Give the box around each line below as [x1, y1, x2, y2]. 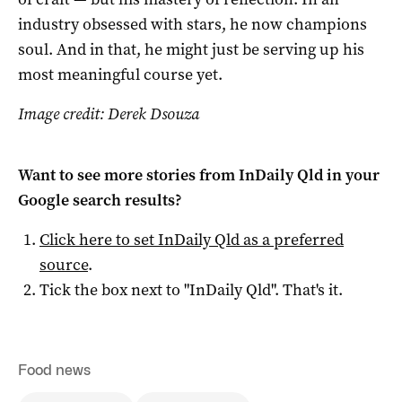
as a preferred [240, 228, 344, 250]
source [39, 253, 88, 275]
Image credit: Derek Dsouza [18, 102, 199, 125]
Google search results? [18, 188, 182, 211]
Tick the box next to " [39, 278, 189, 301]
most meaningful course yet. [18, 63, 223, 85]
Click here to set [39, 228, 158, 250]
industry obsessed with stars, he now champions [18, 13, 367, 35]
